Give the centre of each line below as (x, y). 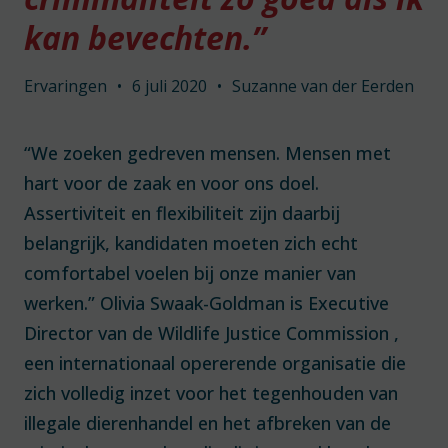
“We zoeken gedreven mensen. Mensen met (207, 153)
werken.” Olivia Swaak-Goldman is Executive (206, 303)
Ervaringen (65, 86)
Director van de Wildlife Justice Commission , (211, 333)
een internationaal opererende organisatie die (215, 363)
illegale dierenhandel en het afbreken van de (207, 423)
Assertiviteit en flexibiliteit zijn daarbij (182, 213)
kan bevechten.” (145, 37)
